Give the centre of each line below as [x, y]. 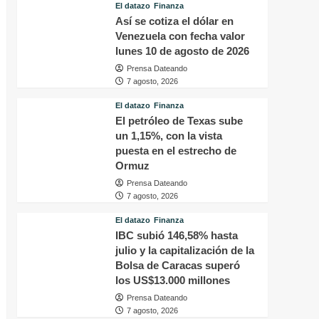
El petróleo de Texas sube [179, 121]
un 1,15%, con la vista [168, 136]
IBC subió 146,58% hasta [176, 236]
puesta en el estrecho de [176, 151]
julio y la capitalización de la [184, 251]
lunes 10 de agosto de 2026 [182, 51]
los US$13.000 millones [172, 281]
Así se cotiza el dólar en [174, 21]
